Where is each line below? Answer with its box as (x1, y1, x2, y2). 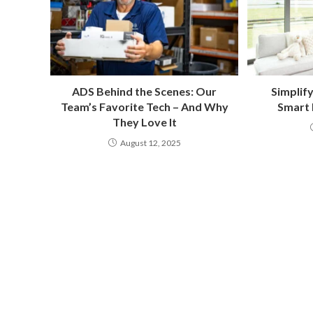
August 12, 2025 (119, 138, 181, 149)
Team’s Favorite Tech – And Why (60, 100, 228, 114)
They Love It (112, 115, 177, 129)
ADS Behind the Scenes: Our (72, 85, 217, 99)
